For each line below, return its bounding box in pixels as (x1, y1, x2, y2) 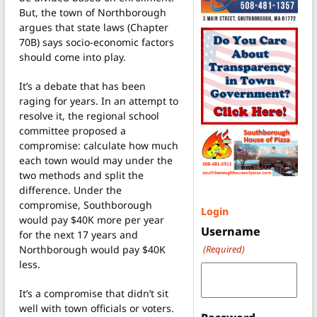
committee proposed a (19, 123, 126, 137)
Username (200, 224, 260, 240)
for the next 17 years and (19, 227, 138, 241)
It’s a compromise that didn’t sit (19, 286, 168, 300)
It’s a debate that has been (19, 79, 146, 93)
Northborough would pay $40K (19, 242, 166, 256)
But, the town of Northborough (19, 5, 166, 19)
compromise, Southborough (19, 197, 152, 212)
